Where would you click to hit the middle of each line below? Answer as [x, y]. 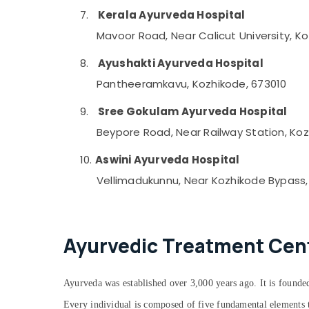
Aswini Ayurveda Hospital [168, 160]
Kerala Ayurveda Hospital [171, 15]
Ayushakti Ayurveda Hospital [180, 63]
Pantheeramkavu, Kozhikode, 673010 [192, 84]
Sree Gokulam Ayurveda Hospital [192, 111]
